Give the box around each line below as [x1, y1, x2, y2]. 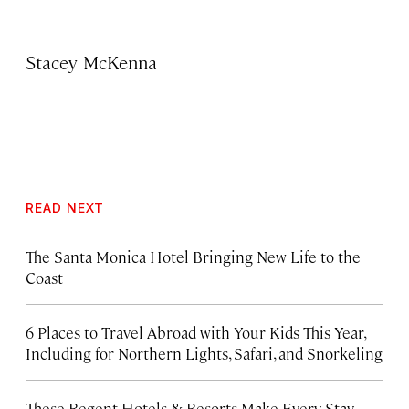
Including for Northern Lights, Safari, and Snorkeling [26, 342, 383, 363]
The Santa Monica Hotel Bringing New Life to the [26, 246, 361, 267]
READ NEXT [26, 199, 104, 215]
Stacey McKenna [26, 48, 158, 74]
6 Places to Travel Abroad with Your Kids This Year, [26, 321, 365, 342]
